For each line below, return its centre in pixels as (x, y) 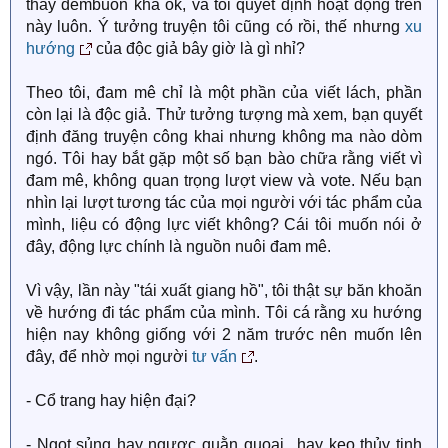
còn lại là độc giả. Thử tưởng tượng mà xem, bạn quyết (224, 114)
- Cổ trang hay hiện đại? (111, 400)
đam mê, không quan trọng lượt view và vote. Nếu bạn (224, 180)
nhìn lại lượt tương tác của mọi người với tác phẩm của (224, 202)
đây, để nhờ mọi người (109, 356)
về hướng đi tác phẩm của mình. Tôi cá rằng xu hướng (224, 312)
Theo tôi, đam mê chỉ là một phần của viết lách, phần (224, 92)
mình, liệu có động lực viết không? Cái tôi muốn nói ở (224, 224)
